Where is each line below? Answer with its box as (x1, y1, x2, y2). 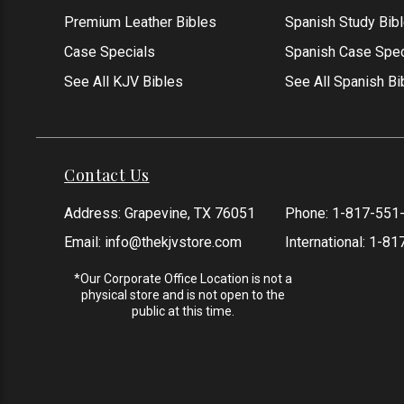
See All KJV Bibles (64, 73, 184, 91)
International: (284, 234, 369, 252)
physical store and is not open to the (80, 288, 285, 303)
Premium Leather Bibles (64, 14, 217, 32)
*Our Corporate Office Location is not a (73, 271, 292, 287)
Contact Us (64, 164, 150, 187)
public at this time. (131, 304, 234, 319)
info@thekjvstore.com (105, 234, 243, 252)
